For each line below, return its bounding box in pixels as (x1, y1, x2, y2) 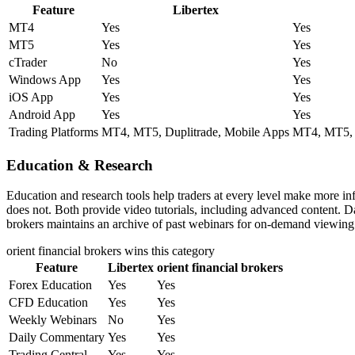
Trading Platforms (9, 124, 98, 139)
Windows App (9, 72, 81, 86)
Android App (9, 107, 75, 121)
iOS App (9, 90, 53, 104)
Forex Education (9, 278, 92, 292)
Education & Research (6, 156, 153, 174)
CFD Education (9, 296, 88, 310)
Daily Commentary (9, 330, 105, 345)
